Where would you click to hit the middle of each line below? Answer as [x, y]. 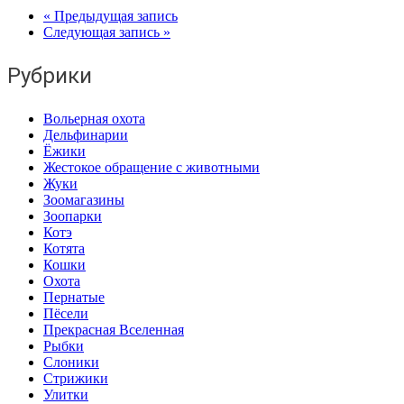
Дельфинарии [86, 135]
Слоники [71, 363]
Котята [64, 249]
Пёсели [66, 314]
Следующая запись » [107, 32]
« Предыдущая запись [110, 16]
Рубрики [50, 76]
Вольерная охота [94, 119]
